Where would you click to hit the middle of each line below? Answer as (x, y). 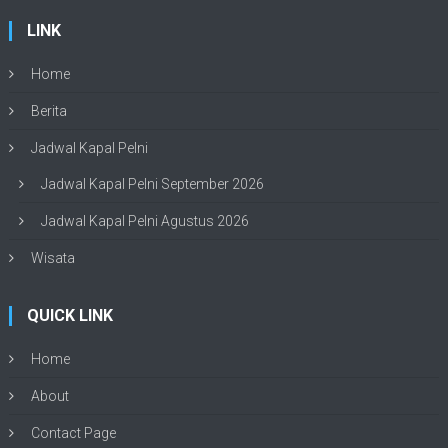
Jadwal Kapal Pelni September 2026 (153, 183)
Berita (49, 110)
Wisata (53, 257)
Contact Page (74, 432)
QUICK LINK (70, 315)
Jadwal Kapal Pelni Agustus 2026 (145, 220)
